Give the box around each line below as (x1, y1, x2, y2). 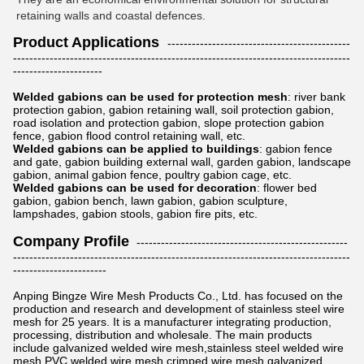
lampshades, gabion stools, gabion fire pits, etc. (13, 206, 258, 220)
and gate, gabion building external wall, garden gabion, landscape (13, 154, 351, 168)
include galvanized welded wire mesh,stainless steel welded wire (13, 340, 344, 354)
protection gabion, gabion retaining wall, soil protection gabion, (13, 102, 334, 116)
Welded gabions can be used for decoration (13, 180, 257, 194)
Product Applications (13, 33, 167, 50)
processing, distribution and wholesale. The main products (13, 327, 312, 341)
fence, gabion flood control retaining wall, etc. (13, 128, 245, 142)
